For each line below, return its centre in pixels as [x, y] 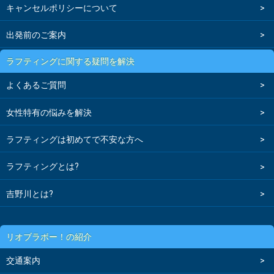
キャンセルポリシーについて [62, 8]
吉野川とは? [30, 194]
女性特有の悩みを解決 [49, 112]
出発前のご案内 [36, 35]
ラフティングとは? [43, 167]
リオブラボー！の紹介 [49, 237]
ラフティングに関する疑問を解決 [70, 61]
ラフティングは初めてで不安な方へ [75, 140]
